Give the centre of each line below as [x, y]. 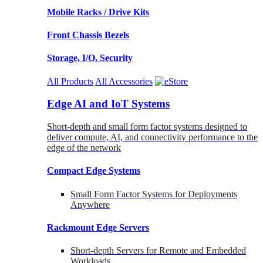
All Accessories [124, 81]
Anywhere [90, 204]
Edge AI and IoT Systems [108, 104]
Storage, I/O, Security [90, 58]
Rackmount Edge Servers [98, 227]
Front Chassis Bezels [88, 35]
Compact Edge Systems [94, 171]
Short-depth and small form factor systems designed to [147, 127]
